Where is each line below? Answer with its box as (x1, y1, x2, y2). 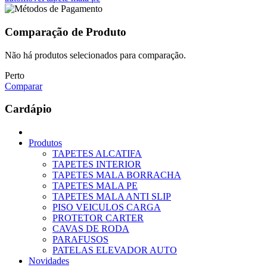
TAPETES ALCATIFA (52, 148, 142, 159)
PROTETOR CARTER (52, 213, 144, 223)
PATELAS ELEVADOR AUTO (52, 245, 177, 256)
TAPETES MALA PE (52, 181, 138, 191)
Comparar (5, 80, 42, 91)
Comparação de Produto (5, 26, 126, 38)
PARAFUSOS (52, 234, 108, 245)
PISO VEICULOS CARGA (52, 202, 161, 213)
